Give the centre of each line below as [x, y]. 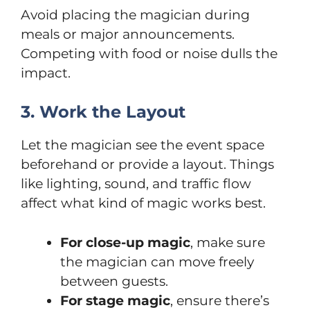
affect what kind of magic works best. [143, 203]
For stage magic [115, 300]
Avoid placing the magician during [135, 15]
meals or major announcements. [128, 34]
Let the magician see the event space [143, 145]
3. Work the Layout [103, 112]
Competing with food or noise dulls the [149, 53]
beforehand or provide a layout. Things [147, 165]
